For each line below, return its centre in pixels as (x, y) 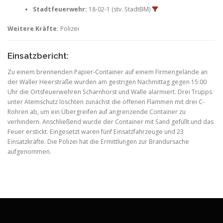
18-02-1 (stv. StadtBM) (119, 9)
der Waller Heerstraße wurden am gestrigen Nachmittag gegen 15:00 (107, 82)
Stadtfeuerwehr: (60, 9)
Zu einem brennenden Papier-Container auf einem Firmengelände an (108, 72)
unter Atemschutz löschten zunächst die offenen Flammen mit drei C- (106, 102)
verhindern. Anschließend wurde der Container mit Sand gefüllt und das (111, 122)
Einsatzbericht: (38, 56)
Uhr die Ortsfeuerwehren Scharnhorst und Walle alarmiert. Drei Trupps (110, 92)
